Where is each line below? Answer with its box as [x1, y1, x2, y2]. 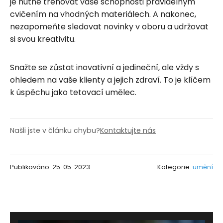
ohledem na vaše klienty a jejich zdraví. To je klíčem [10, 74, 211, 86]
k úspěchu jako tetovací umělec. [10, 86, 136, 98]
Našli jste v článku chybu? [10, 125, 100, 135]
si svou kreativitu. [10, 33, 76, 45]
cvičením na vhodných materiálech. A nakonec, [10, 8, 196, 20]
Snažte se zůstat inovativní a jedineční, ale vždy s [10, 61, 199, 73]
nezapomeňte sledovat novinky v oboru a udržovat [10, 20, 209, 32]
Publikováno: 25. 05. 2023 [10, 162, 90, 171]
